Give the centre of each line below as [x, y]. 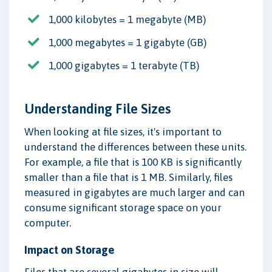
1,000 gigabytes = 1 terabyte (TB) [124, 66]
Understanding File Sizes [97, 109]
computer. [48, 223]
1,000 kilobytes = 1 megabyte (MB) [127, 19]
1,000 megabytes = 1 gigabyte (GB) [127, 42]
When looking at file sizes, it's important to [123, 132]
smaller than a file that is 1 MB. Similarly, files [128, 178]
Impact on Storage [69, 250]
